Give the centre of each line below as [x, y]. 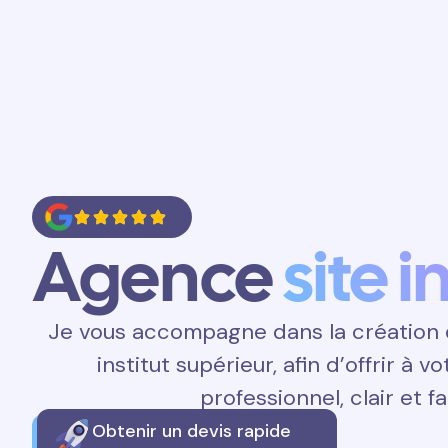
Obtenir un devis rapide [191, 431]
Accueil [230, 38]
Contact [242, 96]
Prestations [256, 67]
